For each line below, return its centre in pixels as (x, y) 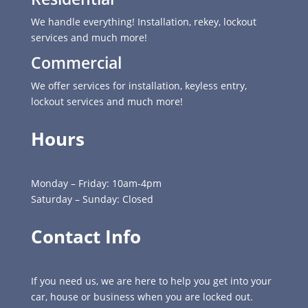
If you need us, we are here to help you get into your (151, 280)
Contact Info (86, 236)
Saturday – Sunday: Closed (92, 199)
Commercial (76, 62)
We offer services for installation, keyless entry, (139, 85)
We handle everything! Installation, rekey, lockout (143, 21)
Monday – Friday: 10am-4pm (96, 183)
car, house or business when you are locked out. (142, 296)
